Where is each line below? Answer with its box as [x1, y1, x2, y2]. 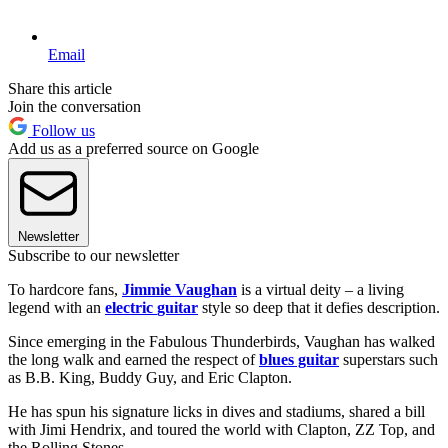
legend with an [8, 298, 105, 316]
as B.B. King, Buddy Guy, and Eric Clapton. [8, 368, 292, 386]
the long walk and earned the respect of [8, 350, 259, 368]
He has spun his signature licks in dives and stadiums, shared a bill [8, 402, 425, 420]
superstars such [339, 350, 438, 368]
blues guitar [259, 350, 339, 368]
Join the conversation [8, 97, 141, 115]
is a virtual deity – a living [237, 280, 404, 298]
